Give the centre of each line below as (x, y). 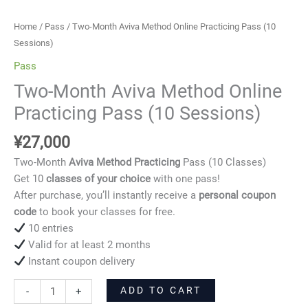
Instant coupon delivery (80, 261)
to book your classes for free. (106, 211)
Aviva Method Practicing (126, 162)
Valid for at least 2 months (88, 244)
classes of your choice (97, 178)
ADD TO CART (161, 290)
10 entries (49, 228)
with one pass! (185, 178)
